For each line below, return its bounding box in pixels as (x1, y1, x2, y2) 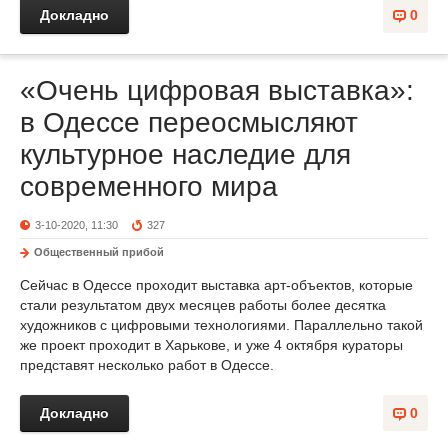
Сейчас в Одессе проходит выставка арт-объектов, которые (20, 277, 413, 293)
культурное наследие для (20, 139, 351, 170)
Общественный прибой (34, 246, 164, 258)
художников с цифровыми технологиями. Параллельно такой (20, 317, 423, 333)
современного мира (20, 171, 278, 202)
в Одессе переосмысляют (20, 107, 358, 138)
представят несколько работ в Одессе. (20, 357, 274, 373)
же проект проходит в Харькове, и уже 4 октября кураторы (20, 337, 403, 353)
